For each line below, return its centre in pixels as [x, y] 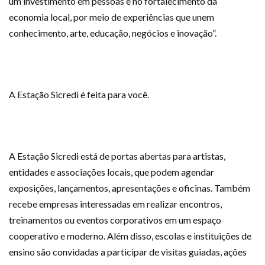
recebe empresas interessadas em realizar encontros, [115, 204]
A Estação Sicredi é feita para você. [79, 95]
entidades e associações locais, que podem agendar [112, 172]
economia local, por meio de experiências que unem [112, 17]
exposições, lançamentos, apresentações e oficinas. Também [130, 188]
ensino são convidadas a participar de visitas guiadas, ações [128, 252]
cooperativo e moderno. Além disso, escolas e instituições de [130, 236]
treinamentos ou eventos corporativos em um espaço [115, 220]
